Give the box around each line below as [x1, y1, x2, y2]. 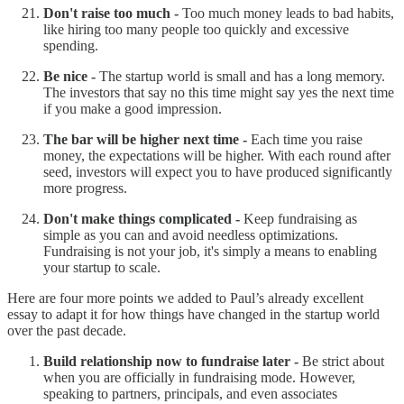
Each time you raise [251, 131, 363, 147]
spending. [43, 37, 98, 53]
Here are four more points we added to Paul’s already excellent [7, 289, 363, 306]
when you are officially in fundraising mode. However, [43, 369, 355, 385]
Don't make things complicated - [43, 210, 243, 226]
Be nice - [43, 68, 99, 84]
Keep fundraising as [243, 210, 357, 226]
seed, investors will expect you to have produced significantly [43, 163, 392, 179]
